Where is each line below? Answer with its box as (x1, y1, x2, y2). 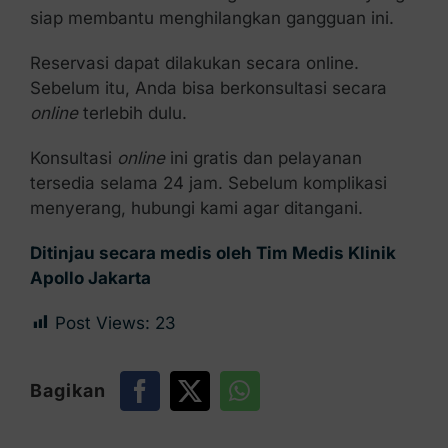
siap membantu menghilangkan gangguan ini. (29, 7, 394, 28)
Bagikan (29, 379, 106, 401)
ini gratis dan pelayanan (169, 147, 362, 168)
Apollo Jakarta (29, 267, 151, 288)
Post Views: (54, 312, 150, 333)
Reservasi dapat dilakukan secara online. (29, 52, 359, 73)
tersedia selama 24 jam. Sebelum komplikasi (29, 172, 387, 193)
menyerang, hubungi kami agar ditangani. (29, 197, 363, 218)
